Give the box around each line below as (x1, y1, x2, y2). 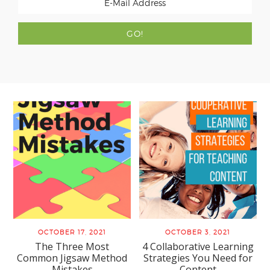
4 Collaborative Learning (142, 239, 254, 253)
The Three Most (35, 239, 110, 253)
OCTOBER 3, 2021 (165, 227, 231, 236)
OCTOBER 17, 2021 (38, 227, 107, 236)
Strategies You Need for (143, 251, 253, 265)
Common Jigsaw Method (17, 251, 128, 265)
